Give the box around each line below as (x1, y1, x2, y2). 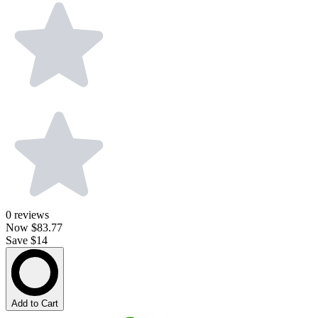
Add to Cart (11, 298, 58, 309)
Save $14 (6, 234, 48, 247)
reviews (14, 209, 49, 221)
